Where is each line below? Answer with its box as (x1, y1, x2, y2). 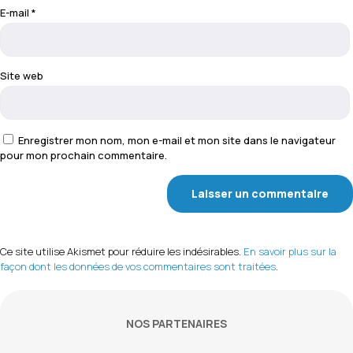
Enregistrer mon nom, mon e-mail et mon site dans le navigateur (18, 133, 336, 148)
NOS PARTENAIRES (126, 316, 227, 332)
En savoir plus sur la (243, 244, 336, 259)
